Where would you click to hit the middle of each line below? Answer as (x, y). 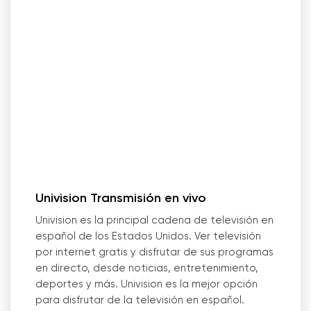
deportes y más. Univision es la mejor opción (146, 284)
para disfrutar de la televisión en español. (140, 300)
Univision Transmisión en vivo (121, 199)
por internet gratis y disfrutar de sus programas (154, 252)
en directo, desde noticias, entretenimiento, (147, 268)
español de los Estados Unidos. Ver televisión (148, 236)
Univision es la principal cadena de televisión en (154, 220)
